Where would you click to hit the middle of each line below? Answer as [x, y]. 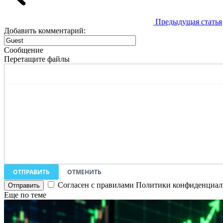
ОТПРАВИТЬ [31, 172]
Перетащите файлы [37, 59]
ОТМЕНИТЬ [84, 172]
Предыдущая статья [188, 22]
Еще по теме [25, 195]
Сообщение [24, 50]
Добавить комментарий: [45, 31]
